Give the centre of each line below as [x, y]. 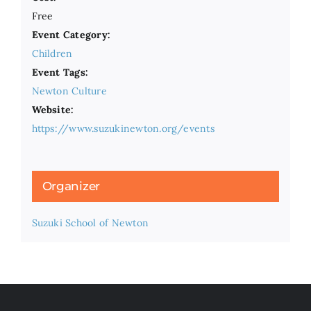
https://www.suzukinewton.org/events [123, 129]
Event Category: [71, 35]
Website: [53, 110]
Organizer [71, 186]
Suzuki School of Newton [90, 223]
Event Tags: [60, 73]
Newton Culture [69, 91]
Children [52, 54]
